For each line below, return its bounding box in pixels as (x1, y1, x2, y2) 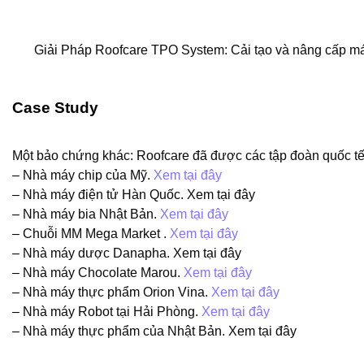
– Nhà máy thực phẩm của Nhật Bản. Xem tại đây (12, 324, 297, 339)
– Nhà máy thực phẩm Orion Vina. (12, 285, 211, 300)
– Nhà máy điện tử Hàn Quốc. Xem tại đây (12, 188, 255, 202)
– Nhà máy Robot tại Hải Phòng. (12, 305, 201, 319)
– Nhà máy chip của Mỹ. (12, 168, 154, 183)
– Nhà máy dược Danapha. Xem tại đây (12, 246, 241, 261)
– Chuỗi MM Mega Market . (12, 227, 170, 241)
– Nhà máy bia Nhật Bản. (12, 207, 160, 222)
